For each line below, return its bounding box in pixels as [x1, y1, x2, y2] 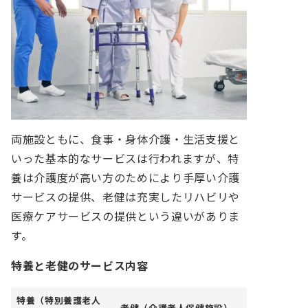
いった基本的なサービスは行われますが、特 [11, 152, 239, 166]
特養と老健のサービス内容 [11, 259, 148, 273]
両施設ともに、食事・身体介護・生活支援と [11, 133, 240, 146]
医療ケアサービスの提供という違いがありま [11, 210, 240, 223]
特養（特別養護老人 [16, 295, 101, 306]
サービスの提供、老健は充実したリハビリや [11, 190, 240, 204]
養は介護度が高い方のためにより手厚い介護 [11, 171, 240, 185]
